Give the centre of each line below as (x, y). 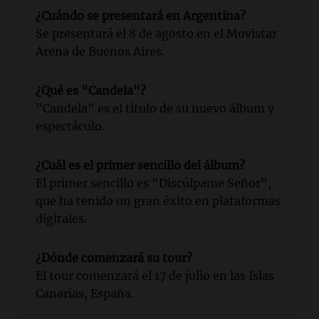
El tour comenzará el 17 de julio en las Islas (155, 276)
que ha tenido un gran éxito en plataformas (158, 201)
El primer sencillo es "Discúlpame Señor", (153, 183)
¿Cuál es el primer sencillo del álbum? (140, 165)
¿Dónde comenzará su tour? (114, 258)
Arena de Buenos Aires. (100, 51)
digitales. (61, 219)
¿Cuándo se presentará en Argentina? (141, 16)
